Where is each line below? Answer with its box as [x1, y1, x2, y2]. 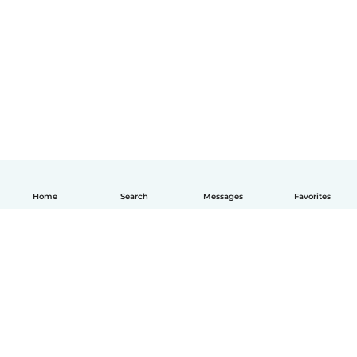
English [185, 304, 233, 320]
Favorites [294, 192, 331, 201]
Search [120, 192, 148, 201]
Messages [203, 192, 243, 201]
